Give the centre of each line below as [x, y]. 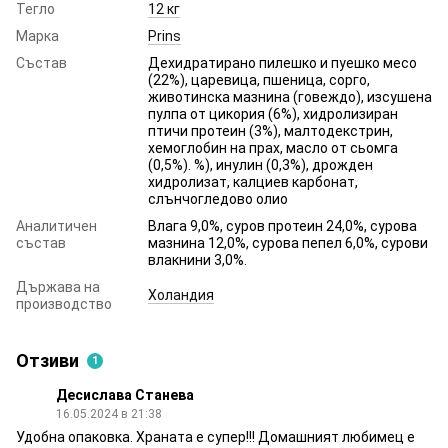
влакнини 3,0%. [197, 259]
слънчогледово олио [218, 198]
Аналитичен [56, 225]
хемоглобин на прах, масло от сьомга [273, 147]
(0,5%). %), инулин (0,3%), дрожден [260, 164]
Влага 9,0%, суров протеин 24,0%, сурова [282, 225]
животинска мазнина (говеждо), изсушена [290, 96]
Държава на [58, 286]
